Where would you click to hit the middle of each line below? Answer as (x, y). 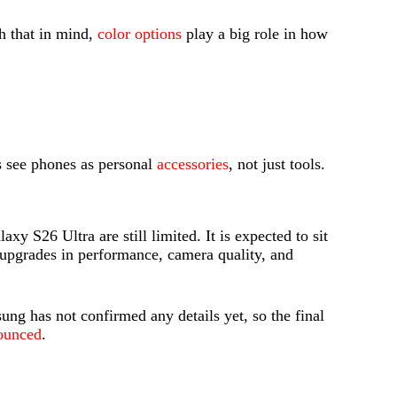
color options (140, 34)
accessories (193, 164)
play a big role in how (255, 34)
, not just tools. (277, 164)
